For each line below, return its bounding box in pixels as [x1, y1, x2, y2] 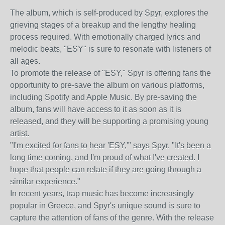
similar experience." [10, 177, 80, 186]
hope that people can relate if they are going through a [10, 165, 201, 174]
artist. [10, 129, 29, 138]
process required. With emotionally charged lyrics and [10, 33, 200, 41]
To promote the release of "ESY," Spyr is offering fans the [10, 69, 211, 77]
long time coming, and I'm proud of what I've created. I [10, 153, 199, 162]
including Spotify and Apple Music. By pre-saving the [10, 93, 197, 101]
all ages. [10, 57, 40, 65]
